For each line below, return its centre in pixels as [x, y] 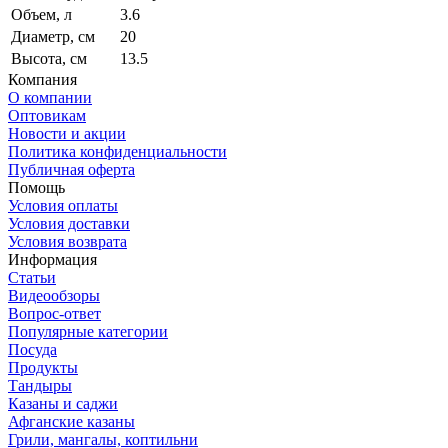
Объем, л [41, 14]
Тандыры [40, 385]
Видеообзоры [54, 295]
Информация [52, 259]
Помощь [36, 187]
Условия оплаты [63, 205]
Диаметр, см [53, 36]
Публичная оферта [71, 169]
